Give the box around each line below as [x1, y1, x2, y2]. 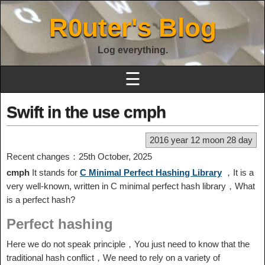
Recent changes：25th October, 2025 [7, 151, 152, 161]
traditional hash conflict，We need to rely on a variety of [7, 253, 220, 263]
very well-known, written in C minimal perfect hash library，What [7, 181, 255, 191]
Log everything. [97, 45, 168, 55]
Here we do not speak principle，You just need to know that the [7, 239, 250, 249]
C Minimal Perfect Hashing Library [80, 167, 222, 177]
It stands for [30, 167, 80, 177]
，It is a [222, 167, 254, 177]
